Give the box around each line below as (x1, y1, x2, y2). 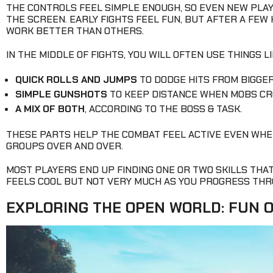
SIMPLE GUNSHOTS (15, 88, 107, 101)
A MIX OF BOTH (15, 102, 85, 116)
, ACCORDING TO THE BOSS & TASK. (85, 102, 242, 116)
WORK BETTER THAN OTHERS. (6, 24, 144, 38)
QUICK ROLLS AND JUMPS (15, 73, 137, 87)
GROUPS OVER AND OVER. (6, 140, 123, 153)
